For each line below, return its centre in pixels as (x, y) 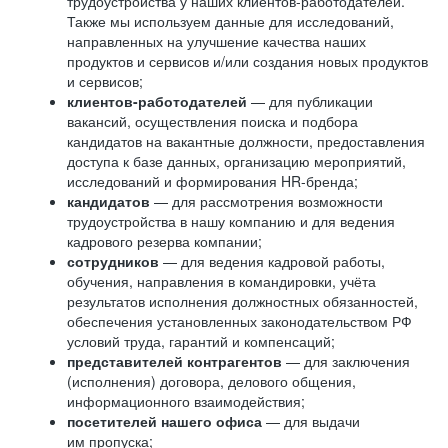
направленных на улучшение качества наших (216, 41)
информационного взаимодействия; (186, 401)
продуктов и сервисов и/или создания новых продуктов (247, 61)
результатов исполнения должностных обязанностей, (242, 301)
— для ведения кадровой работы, (274, 261)
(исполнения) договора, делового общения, (211, 381)
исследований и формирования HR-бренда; (212, 181)
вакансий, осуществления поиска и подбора (212, 121)
